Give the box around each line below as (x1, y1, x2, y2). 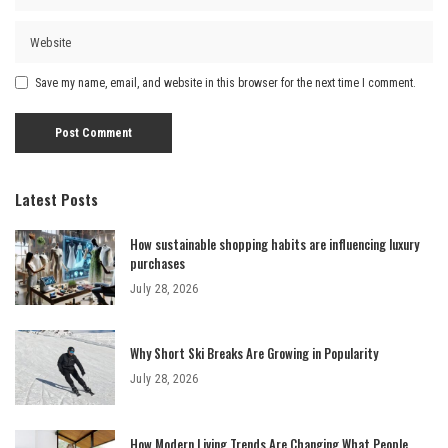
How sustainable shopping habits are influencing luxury (130, 233, 419, 254)
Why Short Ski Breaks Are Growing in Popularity (130, 343, 378, 364)
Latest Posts (15, 187, 98, 210)
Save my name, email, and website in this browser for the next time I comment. (35, 75, 416, 90)
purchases (130, 252, 185, 273)
